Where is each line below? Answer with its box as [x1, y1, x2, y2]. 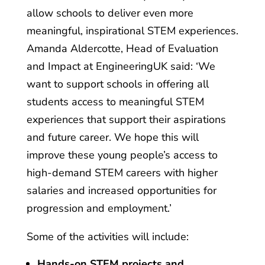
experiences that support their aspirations [26, 112, 226, 127]
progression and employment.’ [26, 201, 172, 215]
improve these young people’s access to [26, 148, 218, 162]
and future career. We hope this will [26, 130, 199, 144]
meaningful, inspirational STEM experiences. [26, 24, 238, 38]
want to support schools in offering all [26, 77, 209, 91]
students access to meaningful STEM [26, 95, 204, 109]
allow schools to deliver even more [26, 6, 193, 20]
